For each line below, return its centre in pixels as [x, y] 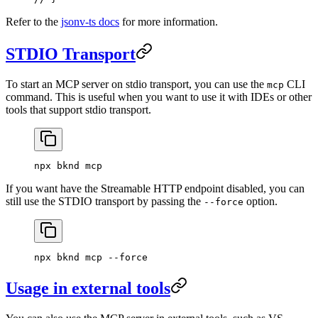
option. [261, 202]
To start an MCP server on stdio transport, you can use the [136, 84]
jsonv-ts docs [90, 22]
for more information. [169, 22]
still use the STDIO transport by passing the [105, 202]
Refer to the [33, 22]
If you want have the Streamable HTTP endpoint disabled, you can [155, 189]
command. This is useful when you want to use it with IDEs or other [159, 97]
